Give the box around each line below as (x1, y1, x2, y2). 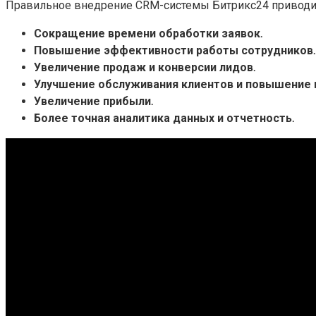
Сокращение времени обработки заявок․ (34, 26, 262, 40)
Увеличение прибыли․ (34, 94, 153, 108)
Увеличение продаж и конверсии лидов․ (34, 60, 255, 74)
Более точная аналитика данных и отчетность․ (34, 111, 294, 125)
